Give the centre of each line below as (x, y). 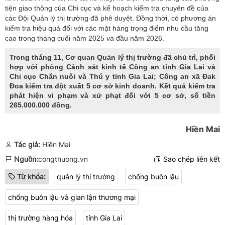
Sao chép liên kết (192, 159)
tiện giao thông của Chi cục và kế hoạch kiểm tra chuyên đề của (107, 8)
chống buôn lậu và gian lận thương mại (72, 197)
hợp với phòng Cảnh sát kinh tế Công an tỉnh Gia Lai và (113, 67)
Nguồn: (26, 159)
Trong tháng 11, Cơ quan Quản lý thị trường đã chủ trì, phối (113, 58)
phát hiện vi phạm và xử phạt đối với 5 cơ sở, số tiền (113, 96)
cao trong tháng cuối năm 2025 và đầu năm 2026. (85, 38)
